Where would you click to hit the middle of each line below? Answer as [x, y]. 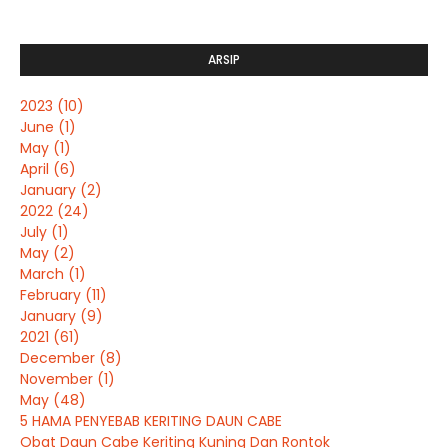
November [58, 379]
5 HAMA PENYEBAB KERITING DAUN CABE [151, 421]
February [52, 295]
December [59, 358]
